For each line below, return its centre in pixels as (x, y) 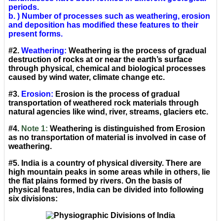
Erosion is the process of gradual (116, 94)
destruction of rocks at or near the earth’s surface (100, 60)
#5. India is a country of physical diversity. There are (105, 163)
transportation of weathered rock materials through (104, 103)
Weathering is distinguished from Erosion (127, 129)
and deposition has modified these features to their (103, 25)
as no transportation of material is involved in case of (107, 138)
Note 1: (35, 129)
